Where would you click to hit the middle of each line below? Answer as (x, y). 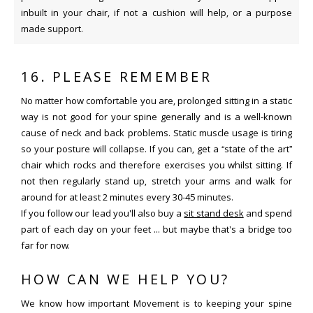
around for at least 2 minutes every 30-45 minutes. (127, 197)
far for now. (45, 245)
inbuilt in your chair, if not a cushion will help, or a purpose (156, 12)
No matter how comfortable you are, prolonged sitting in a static (156, 100)
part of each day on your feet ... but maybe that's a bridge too (156, 229)
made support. (52, 28)
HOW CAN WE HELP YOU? (125, 279)
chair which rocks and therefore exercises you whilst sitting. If (156, 165)
